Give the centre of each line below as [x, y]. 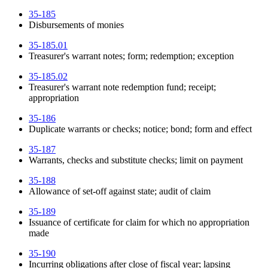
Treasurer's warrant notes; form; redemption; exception [131, 56]
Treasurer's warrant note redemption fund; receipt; [122, 87]
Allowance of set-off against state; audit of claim [120, 191]
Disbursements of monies [76, 25]
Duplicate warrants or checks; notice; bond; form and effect [140, 129]
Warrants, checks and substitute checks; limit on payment [136, 160]
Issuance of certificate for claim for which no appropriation [139, 223]
